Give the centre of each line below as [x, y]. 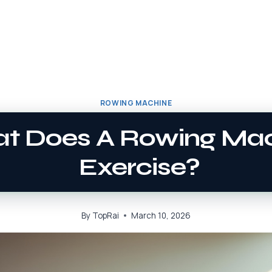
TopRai [106, 215]
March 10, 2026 [161, 215]
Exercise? [139, 167]
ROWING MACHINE [136, 103]
